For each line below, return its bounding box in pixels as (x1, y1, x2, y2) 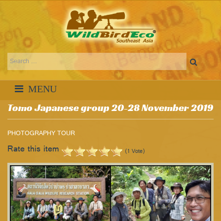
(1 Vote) (125, 147, 145, 157)
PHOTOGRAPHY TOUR (7, 128, 75, 140)
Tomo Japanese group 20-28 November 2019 (7, 101, 213, 114)
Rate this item (7, 142, 59, 158)
